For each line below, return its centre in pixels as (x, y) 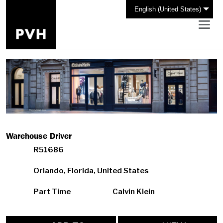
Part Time (52, 192)
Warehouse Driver (39, 136)
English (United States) (168, 9)
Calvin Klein (133, 192)
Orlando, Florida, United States (91, 171)
